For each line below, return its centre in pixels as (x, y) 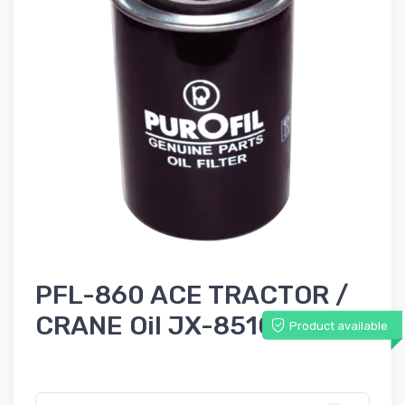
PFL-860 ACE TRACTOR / (192, 294)
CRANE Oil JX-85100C (173, 325)
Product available (339, 325)
